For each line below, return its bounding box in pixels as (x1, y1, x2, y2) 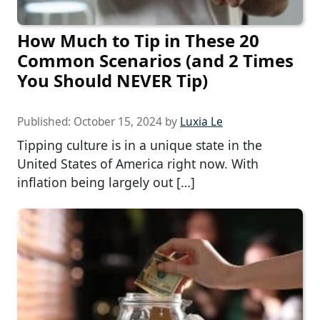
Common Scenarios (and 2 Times (17, 48, 294, 72)
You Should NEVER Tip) (17, 68, 208, 92)
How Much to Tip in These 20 (17, 28, 259, 52)
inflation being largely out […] (17, 173, 195, 191)
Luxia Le (180, 114, 223, 129)
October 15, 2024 (74, 114, 162, 129)
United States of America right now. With (17, 154, 259, 172)
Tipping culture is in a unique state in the (17, 136, 262, 154)
